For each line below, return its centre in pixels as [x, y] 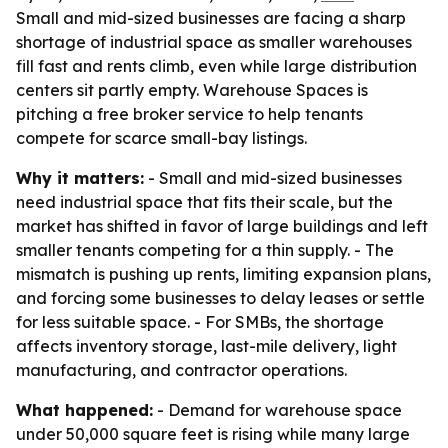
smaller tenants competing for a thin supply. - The [205, 250]
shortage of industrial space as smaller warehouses [214, 42]
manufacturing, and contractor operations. [181, 370]
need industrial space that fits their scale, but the [204, 202]
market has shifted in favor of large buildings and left [222, 226]
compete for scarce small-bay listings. [161, 138]
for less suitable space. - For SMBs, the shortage [200, 322]
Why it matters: [80, 178]
